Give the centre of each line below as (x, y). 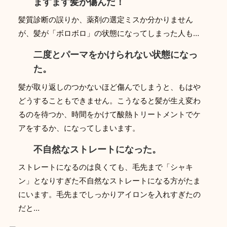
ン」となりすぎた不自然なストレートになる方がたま (110, 181)
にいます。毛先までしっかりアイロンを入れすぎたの (110, 195)
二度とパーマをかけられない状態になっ (116, 55)
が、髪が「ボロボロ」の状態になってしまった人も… (109, 33)
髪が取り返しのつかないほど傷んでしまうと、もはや (110, 87)
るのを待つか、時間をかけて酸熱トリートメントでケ (110, 114)
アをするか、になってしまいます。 (79, 128)
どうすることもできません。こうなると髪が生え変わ (110, 100)
